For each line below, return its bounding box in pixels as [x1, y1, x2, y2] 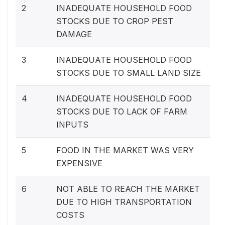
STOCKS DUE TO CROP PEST [56, 16, 173, 26]
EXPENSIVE [56, 158, 102, 168]
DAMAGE [56, 29, 92, 39]
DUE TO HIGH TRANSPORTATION [56, 197, 192, 207]
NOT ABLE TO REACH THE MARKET [56, 184, 200, 194]
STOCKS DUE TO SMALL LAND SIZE [56, 68, 201, 78]
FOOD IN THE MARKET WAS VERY [56, 145, 194, 155]
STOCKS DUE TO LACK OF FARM [56, 106, 187, 117]
